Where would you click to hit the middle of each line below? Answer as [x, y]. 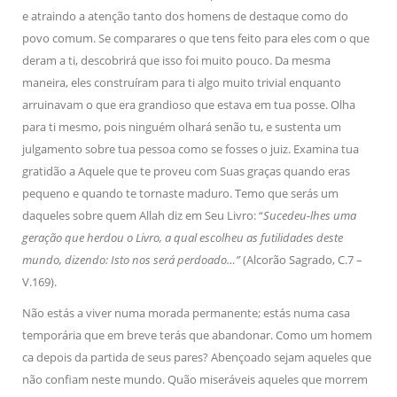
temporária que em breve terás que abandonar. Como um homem [197, 335]
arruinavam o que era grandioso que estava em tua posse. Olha [189, 105]
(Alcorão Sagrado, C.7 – [303, 260]
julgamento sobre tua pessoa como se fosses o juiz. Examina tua [191, 149]
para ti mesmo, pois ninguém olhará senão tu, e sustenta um [182, 127]
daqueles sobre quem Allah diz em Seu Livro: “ [143, 215]
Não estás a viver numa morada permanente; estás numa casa [186, 313]
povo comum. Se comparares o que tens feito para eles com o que [196, 38]
